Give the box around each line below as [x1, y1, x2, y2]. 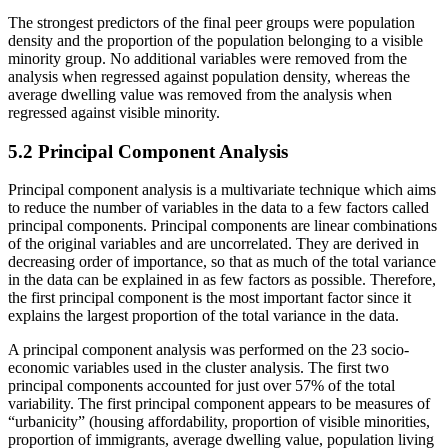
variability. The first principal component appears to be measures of [8, 395, 430, 413]
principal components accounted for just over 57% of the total [8, 377, 395, 395]
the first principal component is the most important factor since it [8, 289, 411, 307]
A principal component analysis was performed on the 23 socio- [8, 341, 409, 359]
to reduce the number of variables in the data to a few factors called [8, 199, 429, 217]
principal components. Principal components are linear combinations [8, 217, 437, 235]
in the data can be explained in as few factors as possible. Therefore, [8, 271, 436, 289]
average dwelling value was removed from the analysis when [8, 85, 392, 103]
